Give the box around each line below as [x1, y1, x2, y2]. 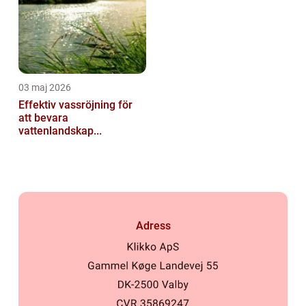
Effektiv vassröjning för [18, 98, 133, 112]
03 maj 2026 [18, 82, 71, 94]
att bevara [18, 111, 68, 125]
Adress [135, 219, 171, 233]
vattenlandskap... [18, 124, 102, 138]
